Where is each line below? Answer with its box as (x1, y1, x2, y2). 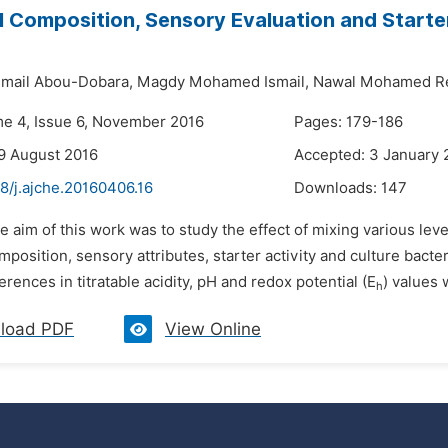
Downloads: (294, 179, 381, 197)
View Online (165, 319, 261, 339)
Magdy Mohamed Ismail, (137, 73, 309, 91)
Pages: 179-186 (294, 113, 403, 131)
